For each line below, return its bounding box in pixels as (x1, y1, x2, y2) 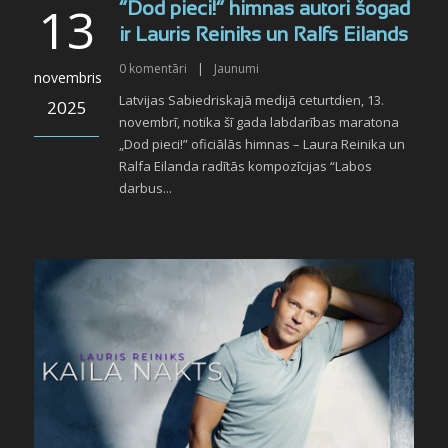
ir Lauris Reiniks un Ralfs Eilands (119, 26, 408, 45)
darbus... (119, 179, 172, 197)
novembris (34, 68, 102, 87)
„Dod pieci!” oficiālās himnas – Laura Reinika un (119, 135, 405, 153)
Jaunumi (214, 60, 259, 77)
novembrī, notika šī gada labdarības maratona (119, 113, 399, 131)
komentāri (129, 60, 187, 77)
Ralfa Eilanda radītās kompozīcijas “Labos (119, 157, 372, 175)
